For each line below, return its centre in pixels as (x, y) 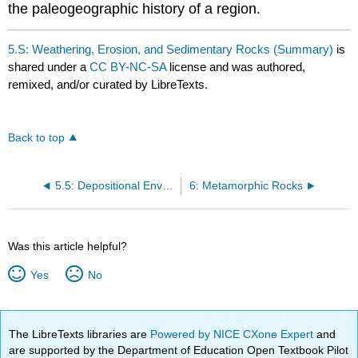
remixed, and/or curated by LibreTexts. (108, 85)
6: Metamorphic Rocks (246, 186)
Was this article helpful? (68, 247)
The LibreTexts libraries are (80, 334)
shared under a (49, 67)
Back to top (37, 137)
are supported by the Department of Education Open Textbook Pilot (179, 350)
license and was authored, (238, 67)
